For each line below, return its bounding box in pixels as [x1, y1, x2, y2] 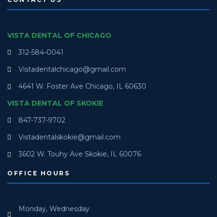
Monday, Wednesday [18, 204, 90, 214]
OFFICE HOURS [7, 170, 70, 177]
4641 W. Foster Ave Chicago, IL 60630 [18, 82, 146, 91]
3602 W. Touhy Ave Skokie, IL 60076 [18, 150, 141, 159]
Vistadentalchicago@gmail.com [18, 65, 126, 74]
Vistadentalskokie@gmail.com [18, 133, 121, 142]
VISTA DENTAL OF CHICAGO [7, 31, 111, 40]
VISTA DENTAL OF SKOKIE [7, 99, 103, 108]
